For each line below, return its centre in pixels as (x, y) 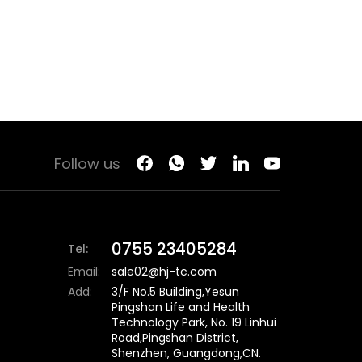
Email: (84, 272)
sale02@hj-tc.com (164, 272)
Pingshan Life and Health (181, 307)
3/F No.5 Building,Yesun (176, 291)
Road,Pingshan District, (175, 337)
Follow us (88, 163)
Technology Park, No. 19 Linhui (194, 322)
